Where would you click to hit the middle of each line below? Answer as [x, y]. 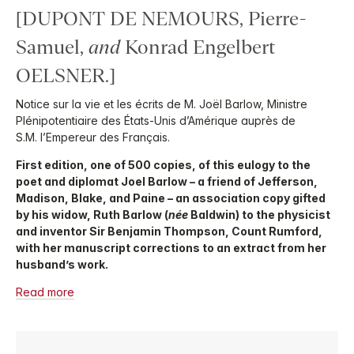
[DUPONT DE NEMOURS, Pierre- [161, 19]
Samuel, [52, 47]
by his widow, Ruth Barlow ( [92, 215]
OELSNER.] [66, 76]
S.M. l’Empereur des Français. [93, 137]
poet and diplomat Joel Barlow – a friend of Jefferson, [167, 182]
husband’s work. [62, 265]
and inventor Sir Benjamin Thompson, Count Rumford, [169, 232]
